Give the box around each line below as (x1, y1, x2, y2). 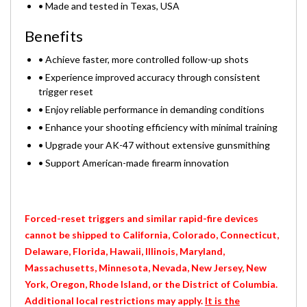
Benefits (25, 26, 83, 45)
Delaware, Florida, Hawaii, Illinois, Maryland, (25, 245, 225, 257)
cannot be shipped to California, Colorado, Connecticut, (25, 228, 279, 241)
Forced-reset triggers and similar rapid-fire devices (25, 212, 258, 224)
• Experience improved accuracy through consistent (38, 71, 260, 83)
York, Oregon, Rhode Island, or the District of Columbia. (25, 278, 278, 290)
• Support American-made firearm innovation (38, 156, 229, 169)
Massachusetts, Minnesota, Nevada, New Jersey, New (25, 261, 267, 273)
